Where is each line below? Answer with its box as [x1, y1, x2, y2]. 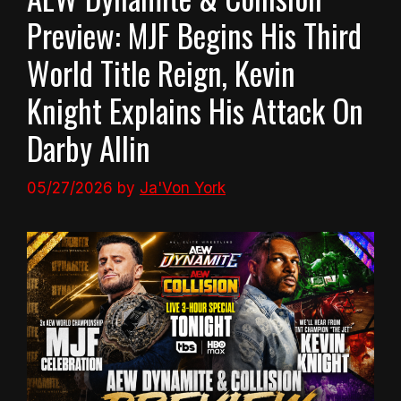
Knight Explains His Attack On [27, 87, 363, 134]
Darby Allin [27, 124, 150, 172]
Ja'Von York [140, 178, 226, 197]
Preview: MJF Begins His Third [27, 12, 362, 59]
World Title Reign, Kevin [27, 49, 295, 97]
